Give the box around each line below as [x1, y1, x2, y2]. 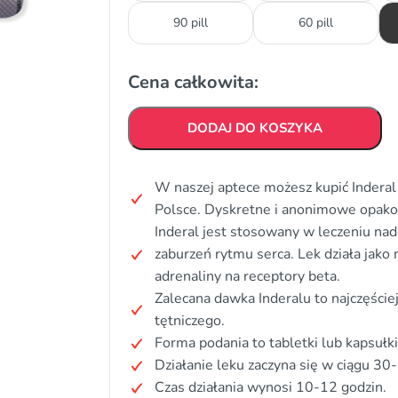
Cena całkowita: [128, 70, 259, 94]
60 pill [298, 14, 333, 31]
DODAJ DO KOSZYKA [187, 119, 322, 137]
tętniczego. [155, 311, 225, 330]
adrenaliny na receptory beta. [155, 267, 340, 286]
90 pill [173, 14, 208, 31]
